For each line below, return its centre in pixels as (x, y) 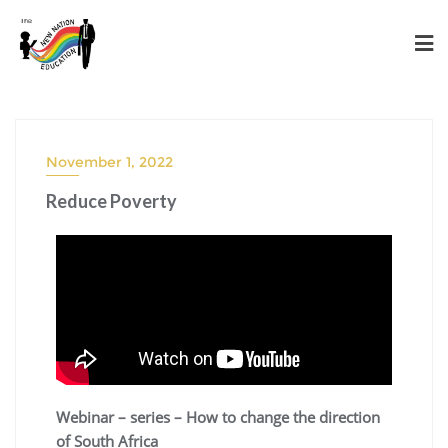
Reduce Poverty (111, 200)
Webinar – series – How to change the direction (218, 416)
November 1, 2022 (109, 161)
